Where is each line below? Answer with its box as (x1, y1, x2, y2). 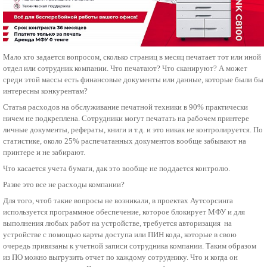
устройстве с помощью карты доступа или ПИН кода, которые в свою (3, 230, 237, 240)
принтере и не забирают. (3, 148, 87, 157)
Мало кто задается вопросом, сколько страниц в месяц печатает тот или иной (3, 52, 261, 62)
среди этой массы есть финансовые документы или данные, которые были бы (3, 75, 263, 85)
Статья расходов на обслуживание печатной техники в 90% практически (3, 103, 248, 112)
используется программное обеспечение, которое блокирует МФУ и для (3, 207, 245, 217)
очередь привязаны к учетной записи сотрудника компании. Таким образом (3, 241, 256, 251)
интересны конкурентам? (3, 86, 88, 96)
